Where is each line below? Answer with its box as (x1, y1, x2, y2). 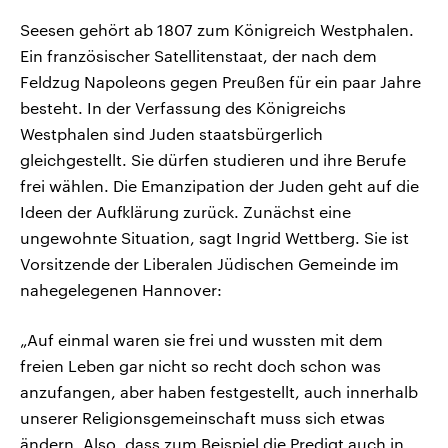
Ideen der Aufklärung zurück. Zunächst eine (20, 201, 351, 221)
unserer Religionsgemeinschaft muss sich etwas (20, 407, 385, 427)
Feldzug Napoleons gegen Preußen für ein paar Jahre (20, 71, 421, 91)
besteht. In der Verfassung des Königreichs (20, 97, 346, 117)
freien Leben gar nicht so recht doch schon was (20, 355, 381, 375)
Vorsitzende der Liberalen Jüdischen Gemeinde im (20, 253, 399, 273)
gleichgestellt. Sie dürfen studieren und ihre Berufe (20, 149, 406, 169)
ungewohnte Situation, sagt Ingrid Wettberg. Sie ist (20, 227, 409, 247)
